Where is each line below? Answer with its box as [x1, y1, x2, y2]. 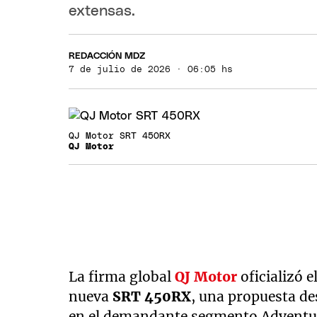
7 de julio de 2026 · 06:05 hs [69, 64, 234, 74]
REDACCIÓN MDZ [69, 51, 146, 61]
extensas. [69, 3, 136, 18]
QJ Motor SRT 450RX [69, 132, 171, 141]
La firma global [69, 268, 175, 285]
